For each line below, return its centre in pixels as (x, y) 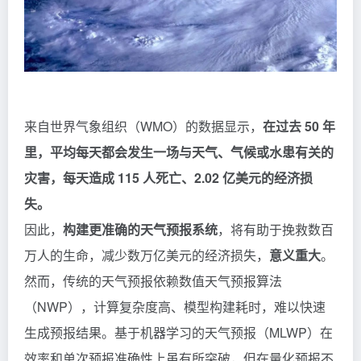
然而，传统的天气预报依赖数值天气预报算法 (153, 280)
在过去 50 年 (299, 126)
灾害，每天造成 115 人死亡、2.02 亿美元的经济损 (168, 177)
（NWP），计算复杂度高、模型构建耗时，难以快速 (175, 306)
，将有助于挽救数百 (276, 229)
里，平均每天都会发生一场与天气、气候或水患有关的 (179, 151)
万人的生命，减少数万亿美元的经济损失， (147, 255)
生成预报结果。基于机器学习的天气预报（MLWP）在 (178, 332)
